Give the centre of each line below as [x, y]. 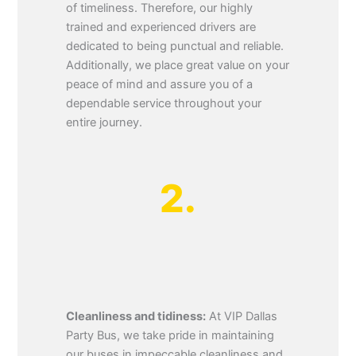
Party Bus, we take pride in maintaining [170, 335]
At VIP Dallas [242, 316]
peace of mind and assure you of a [160, 85]
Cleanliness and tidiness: [136, 316]
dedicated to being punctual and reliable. [175, 46]
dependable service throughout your [164, 104]
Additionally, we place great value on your [178, 66]
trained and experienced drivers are [161, 27]
